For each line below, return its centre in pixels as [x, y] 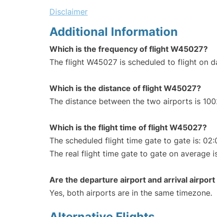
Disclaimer [69, 12]
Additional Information [114, 32]
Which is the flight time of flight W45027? [128, 128]
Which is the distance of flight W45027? [125, 88]
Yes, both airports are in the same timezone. [131, 193]
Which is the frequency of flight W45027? [129, 49]
